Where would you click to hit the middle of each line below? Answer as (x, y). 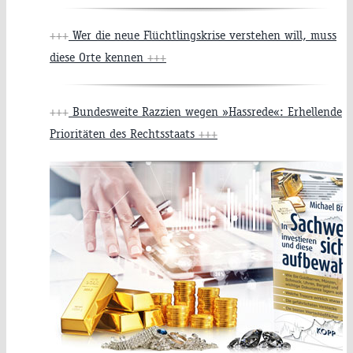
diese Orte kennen (98, 58)
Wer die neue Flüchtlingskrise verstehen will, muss (203, 35)
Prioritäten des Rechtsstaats (124, 134)
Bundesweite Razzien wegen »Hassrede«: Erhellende (205, 112)
